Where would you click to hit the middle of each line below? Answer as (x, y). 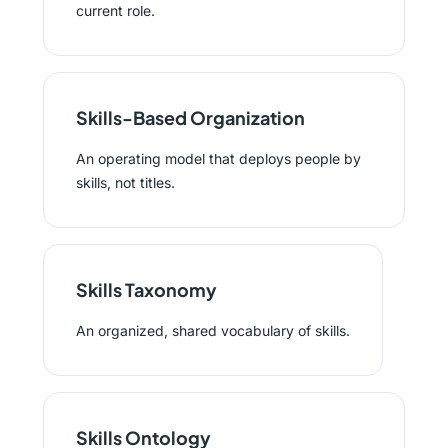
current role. (115, 10)
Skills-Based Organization (190, 117)
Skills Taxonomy (146, 289)
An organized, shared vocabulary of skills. (212, 330)
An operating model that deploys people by (218, 158)
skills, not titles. (125, 182)
